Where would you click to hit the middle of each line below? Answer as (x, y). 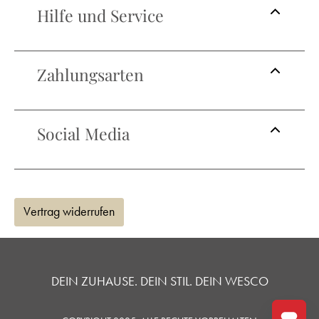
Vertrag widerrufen (69, 212)
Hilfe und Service (100, 15)
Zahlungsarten (90, 74)
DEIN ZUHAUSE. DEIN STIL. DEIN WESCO (159, 282)
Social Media (83, 134)
